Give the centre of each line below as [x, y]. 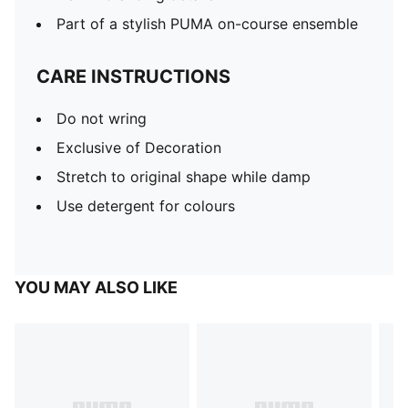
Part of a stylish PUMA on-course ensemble [207, 24]
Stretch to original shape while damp [184, 177]
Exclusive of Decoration [139, 148]
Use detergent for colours [146, 206]
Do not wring [102, 118]
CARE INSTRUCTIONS [133, 76]
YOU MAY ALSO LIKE [96, 287]
